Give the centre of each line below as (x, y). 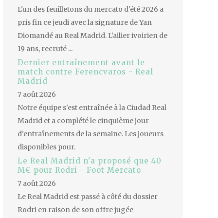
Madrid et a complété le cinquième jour (83, 121)
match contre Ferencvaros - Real (85, 72)
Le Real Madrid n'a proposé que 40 (90, 161)
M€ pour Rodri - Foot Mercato (79, 170)
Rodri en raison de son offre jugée (75, 210)
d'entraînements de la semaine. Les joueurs (91, 134)
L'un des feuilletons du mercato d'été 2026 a (91, 9)
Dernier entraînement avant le (81, 63)
